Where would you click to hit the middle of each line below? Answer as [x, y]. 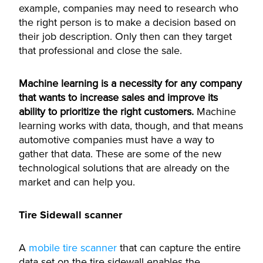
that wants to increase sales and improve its [118, 97]
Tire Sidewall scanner [70, 215]
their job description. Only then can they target [125, 36]
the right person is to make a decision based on [127, 22]
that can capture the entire [179, 248]
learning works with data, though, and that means [131, 126]
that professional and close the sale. [100, 50]
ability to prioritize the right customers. [106, 112]
